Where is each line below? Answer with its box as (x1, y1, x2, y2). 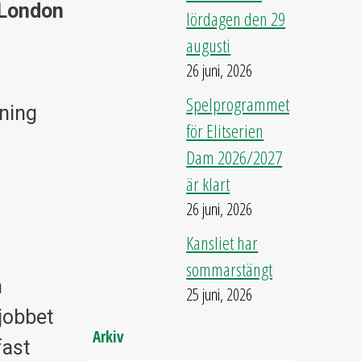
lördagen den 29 (186, 6, 286, 31)
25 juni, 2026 (186, 284, 253, 305)
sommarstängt (186, 257, 273, 282)
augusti (186, 33, 231, 58)
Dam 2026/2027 (186, 145, 283, 170)
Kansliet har (186, 230, 259, 255)
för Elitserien (186, 118, 264, 143)
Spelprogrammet (186, 92, 290, 117)
